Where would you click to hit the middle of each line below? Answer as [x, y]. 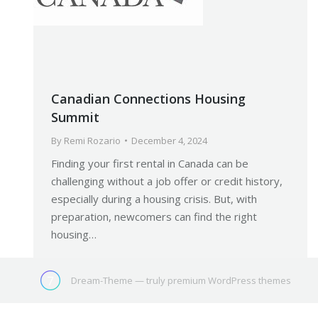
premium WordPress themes [229, 280]
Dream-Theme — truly [118, 280]
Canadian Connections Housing [148, 98]
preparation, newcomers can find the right [154, 216]
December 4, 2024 [169, 140]
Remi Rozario [92, 140]
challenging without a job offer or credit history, [167, 181]
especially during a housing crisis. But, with [154, 198]
